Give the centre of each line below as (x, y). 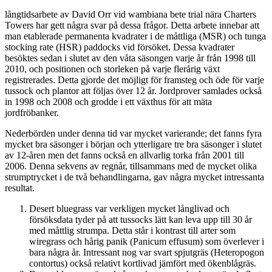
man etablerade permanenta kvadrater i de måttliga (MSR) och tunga (135, 36)
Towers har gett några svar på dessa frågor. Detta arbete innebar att (132, 25)
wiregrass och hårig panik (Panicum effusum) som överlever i (147, 241)
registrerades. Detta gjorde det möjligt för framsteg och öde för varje (134, 80)
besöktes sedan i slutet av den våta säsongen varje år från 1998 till (130, 58)
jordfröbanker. (32, 112)
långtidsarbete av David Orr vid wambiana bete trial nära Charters (131, 14)
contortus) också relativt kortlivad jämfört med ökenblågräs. (143, 263)
